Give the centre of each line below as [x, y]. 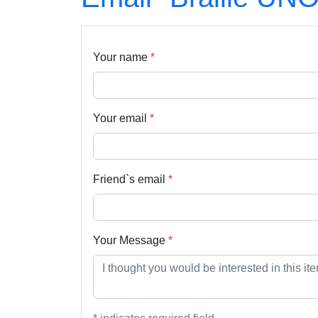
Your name [122, 57]
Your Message [131, 240]
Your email [121, 118]
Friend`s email [131, 179]
